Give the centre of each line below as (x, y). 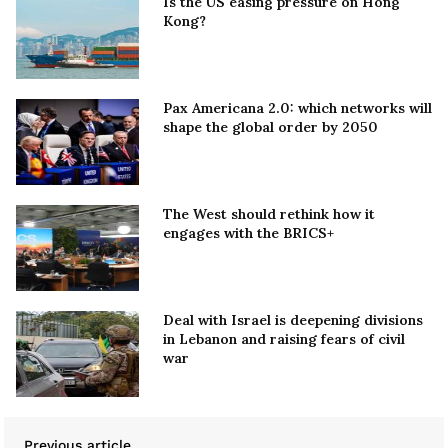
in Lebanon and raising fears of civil (283, 338)
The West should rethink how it (268, 214)
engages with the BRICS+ (248, 233)
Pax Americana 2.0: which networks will (297, 108)
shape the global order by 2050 (270, 127)
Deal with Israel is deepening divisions (292, 319)
